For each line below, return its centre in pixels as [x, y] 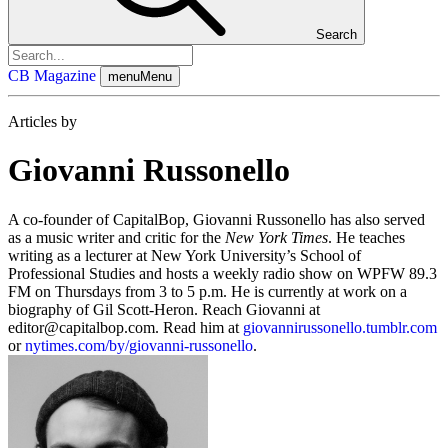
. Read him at [199, 327]
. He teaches [366, 237]
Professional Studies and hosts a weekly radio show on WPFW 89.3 [222, 273]
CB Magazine [52, 75]
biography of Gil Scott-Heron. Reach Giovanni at [164, 309]
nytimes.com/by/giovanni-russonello [139, 345]
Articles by [42, 121]
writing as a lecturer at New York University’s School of [184, 255]
